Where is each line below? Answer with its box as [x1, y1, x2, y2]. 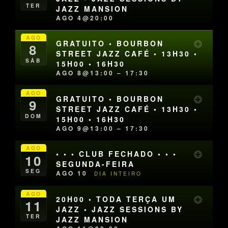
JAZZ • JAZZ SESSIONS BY [56, 204, 184, 215]
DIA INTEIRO [94, 169, 142, 178]
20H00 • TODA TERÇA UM [56, 194, 177, 205]
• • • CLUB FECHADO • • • [56, 149, 178, 159]
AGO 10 [56, 168, 91, 178]
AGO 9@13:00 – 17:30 [56, 123, 150, 133]
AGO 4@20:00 [56, 13, 115, 22]
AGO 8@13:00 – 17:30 [56, 68, 150, 78]
